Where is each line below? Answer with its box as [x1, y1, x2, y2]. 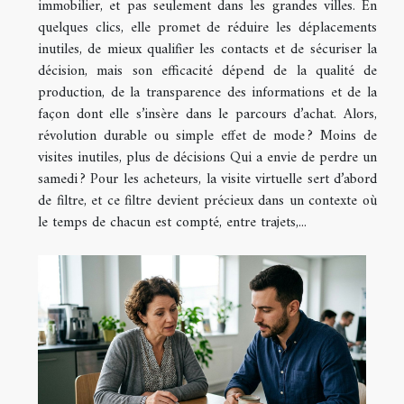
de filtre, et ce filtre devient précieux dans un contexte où [38, 188, 377, 214]
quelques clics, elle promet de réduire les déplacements [38, 14, 377, 41]
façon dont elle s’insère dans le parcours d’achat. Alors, [38, 101, 377, 127]
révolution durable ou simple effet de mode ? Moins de [38, 123, 377, 149]
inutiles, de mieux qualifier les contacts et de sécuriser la [38, 36, 377, 62]
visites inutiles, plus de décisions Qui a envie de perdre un [38, 144, 377, 170]
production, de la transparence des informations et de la [38, 79, 377, 106]
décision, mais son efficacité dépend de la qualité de [38, 58, 377, 84]
